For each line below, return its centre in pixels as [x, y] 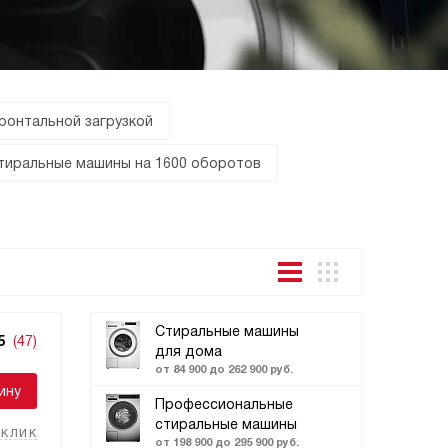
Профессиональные [224, 404]
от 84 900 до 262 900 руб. [224, 369]
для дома [188, 351]
